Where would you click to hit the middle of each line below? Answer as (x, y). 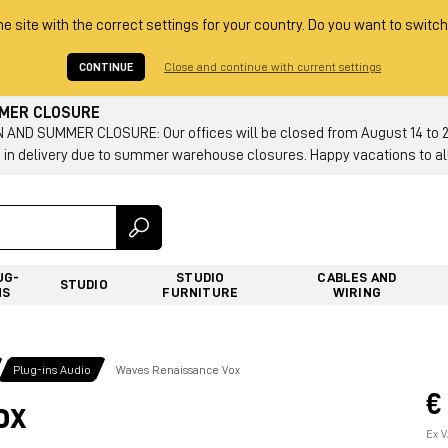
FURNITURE (200, 291)
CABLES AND (357, 276)
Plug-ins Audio (52, 369)
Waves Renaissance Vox (178, 369)
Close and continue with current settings (272, 67)
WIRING (356, 291)
